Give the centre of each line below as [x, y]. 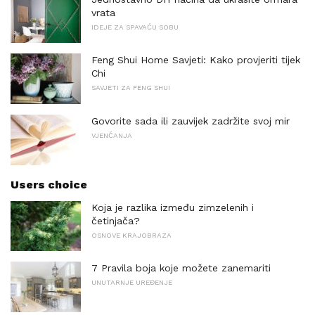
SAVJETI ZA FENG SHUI [131, 88]
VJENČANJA [112, 136]
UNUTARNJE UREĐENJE [132, 283]
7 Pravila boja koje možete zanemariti [181, 268]
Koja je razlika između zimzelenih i [173, 207]
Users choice [49, 184]
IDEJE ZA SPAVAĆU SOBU [135, 27]
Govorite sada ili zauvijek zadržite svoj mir [191, 121]
